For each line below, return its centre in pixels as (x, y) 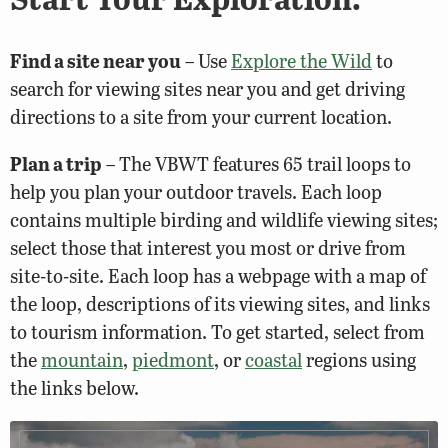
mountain (82, 360)
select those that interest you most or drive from (208, 248)
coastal (273, 360)
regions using (359, 360)
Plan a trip (56, 164)
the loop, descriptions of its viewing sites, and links (220, 304)
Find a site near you (95, 60)
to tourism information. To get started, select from (217, 332)
